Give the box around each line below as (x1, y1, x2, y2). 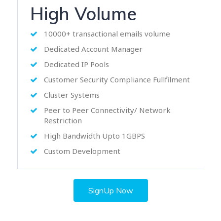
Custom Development (44, 146, 120, 156)
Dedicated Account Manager (44, 44, 143, 54)
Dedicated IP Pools (44, 59, 109, 69)
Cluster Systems (44, 90, 100, 100)
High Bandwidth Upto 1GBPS (44, 131, 145, 141)
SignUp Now (88, 185, 133, 195)
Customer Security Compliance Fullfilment (44, 74, 190, 84)
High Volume (30, 2, 137, 25)
